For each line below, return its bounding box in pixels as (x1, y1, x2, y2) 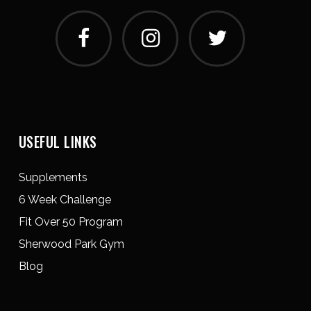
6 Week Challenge (18, 193, 111, 207)
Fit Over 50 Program (18, 215, 123, 229)
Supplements (18, 171, 87, 185)
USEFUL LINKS (18, 131, 97, 153)
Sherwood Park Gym (18, 237, 124, 251)
